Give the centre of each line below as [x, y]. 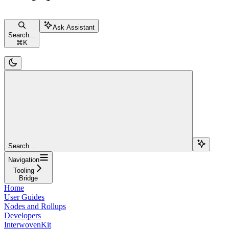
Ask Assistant [74, 27]
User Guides [24, 197]
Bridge [28, 178]
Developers [22, 215]
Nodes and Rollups [35, 206]
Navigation [24, 159]
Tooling [24, 170]
